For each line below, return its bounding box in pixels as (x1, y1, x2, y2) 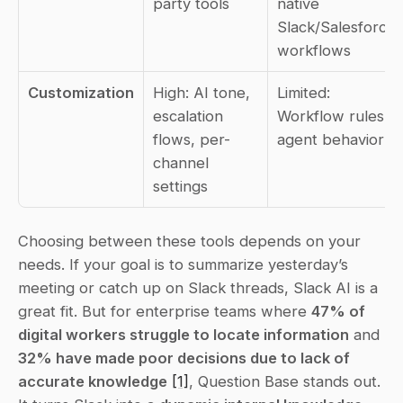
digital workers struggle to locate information (18, 325, 349, 344)
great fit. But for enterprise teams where (18, 301, 311, 320)
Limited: (277, 83, 330, 102)
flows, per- (153, 130, 230, 148)
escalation (153, 106, 223, 125)
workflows (277, 40, 351, 59)
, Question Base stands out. (189, 372, 381, 390)
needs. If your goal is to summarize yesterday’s (18, 255, 348, 273)
